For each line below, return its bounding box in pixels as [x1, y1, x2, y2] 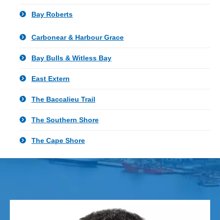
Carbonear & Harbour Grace [31, 33, 124, 41]
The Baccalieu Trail [31, 95, 95, 103]
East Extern [31, 75, 70, 82]
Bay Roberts [31, 10, 73, 18]
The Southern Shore [31, 116, 99, 124]
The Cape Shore [31, 137, 85, 144]
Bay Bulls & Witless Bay [31, 54, 111, 62]
